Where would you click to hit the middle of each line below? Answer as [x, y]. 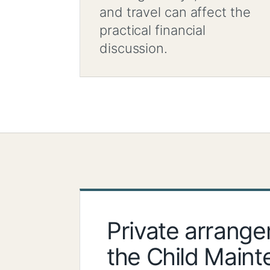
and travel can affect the [175, 12]
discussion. [133, 49]
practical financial [153, 30]
